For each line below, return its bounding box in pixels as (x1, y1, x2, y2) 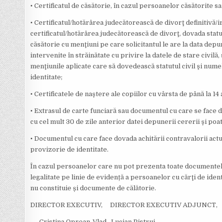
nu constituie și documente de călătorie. (30, 184, 158, 192)
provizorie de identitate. (30, 146, 109, 153)
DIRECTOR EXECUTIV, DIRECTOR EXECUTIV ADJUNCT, (30, 201, 218, 209)
